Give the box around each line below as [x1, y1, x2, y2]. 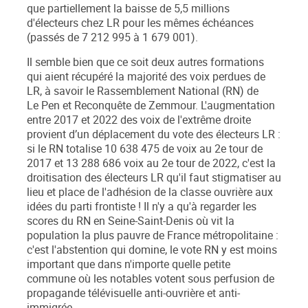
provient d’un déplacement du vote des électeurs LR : [27, 127, 280, 142]
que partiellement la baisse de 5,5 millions [27, 1, 230, 16]
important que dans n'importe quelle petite [27, 257, 230, 272]
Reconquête [74, 98, 131, 113]
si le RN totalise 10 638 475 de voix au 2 [27, 142, 221, 157]
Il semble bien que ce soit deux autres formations [27, 55, 264, 70]
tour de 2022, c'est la [173, 156, 276, 171]
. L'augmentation [195, 98, 275, 113]
